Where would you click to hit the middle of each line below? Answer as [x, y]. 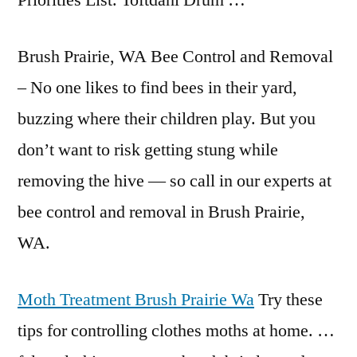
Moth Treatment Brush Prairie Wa [136, 300]
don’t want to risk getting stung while [148, 150]
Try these [288, 300]
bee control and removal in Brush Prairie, [161, 212]
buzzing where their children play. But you [167, 119]
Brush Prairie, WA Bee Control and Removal [175, 57]
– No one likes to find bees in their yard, [157, 88]
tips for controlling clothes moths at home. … [176, 331]
